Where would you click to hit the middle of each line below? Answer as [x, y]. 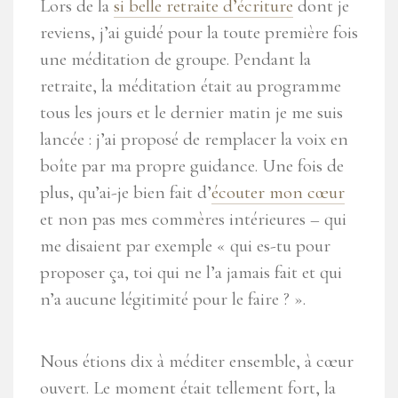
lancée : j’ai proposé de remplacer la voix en [194, 139]
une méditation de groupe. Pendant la [175, 60]
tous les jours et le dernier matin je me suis [191, 113]
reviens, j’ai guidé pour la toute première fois [199, 33]
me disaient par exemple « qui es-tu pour [185, 246]
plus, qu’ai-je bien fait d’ [126, 193]
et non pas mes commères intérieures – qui [193, 219]
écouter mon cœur [278, 193]
